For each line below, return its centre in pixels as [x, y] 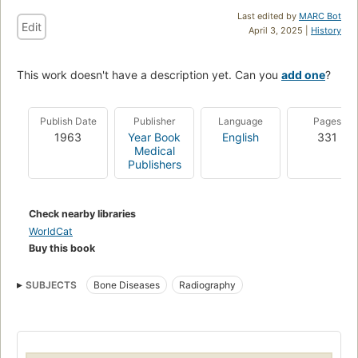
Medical [154, 150]
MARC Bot [320, 16]
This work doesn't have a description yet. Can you [149, 74]
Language [241, 121]
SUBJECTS [51, 284]
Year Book [154, 137]
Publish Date [68, 121]
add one [303, 74]
